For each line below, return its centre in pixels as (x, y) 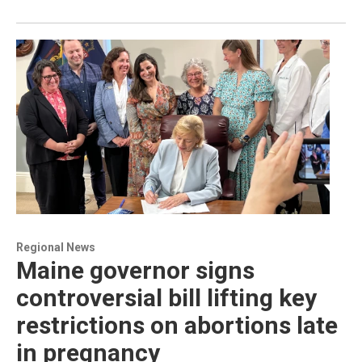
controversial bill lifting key (166, 298)
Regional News (56, 248)
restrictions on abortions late (177, 326)
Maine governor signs (135, 271)
